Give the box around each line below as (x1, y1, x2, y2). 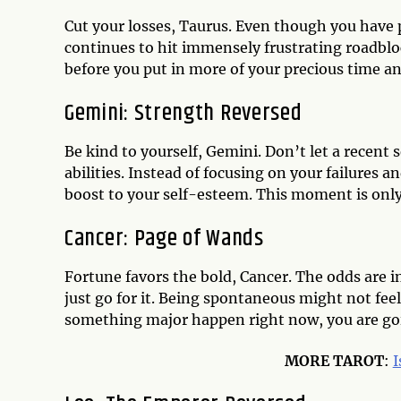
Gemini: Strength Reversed (64, 95, 303, 131)
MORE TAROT (284, 351, 384, 370)
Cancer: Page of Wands (64, 220, 264, 256)
